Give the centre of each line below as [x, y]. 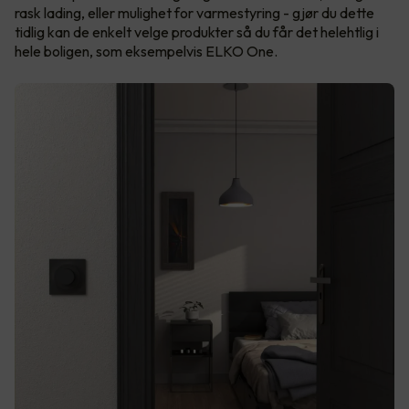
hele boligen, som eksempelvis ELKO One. [146, 52]
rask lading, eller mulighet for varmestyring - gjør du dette [194, 13]
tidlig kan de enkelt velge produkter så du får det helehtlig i [197, 32]
